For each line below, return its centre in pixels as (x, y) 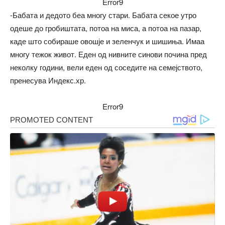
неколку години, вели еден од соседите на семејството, (106, 67)
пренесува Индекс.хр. (48, 80)
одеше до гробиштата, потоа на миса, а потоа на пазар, (106, 28)
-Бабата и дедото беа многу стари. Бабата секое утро (103, 15)
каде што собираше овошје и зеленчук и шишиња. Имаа (107, 41)
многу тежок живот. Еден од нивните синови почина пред (108, 54)
